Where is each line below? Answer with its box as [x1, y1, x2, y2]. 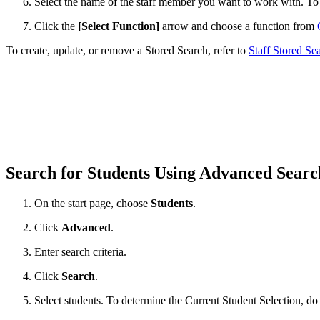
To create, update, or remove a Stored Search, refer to [6, 44, 249, 57]
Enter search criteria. [34, 245, 126, 258]
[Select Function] [78, 20, 159, 33]
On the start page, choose [34, 196, 151, 209]
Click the [34, 20, 78, 33]
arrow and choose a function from [159, 20, 317, 33]
